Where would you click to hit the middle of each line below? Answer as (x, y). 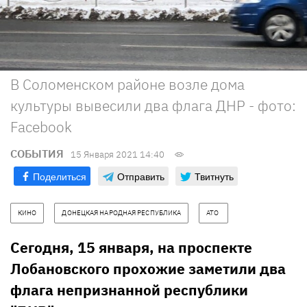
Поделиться (60, 176)
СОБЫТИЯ (37, 153)
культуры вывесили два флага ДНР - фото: (153, 105)
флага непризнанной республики (129, 290)
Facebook (41, 126)
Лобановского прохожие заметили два (148, 268)
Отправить (141, 176)
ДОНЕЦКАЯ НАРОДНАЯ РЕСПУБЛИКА (122, 212)
